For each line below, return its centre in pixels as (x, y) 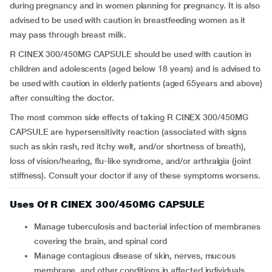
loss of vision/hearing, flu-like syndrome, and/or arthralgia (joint (131, 161)
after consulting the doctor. (63, 98)
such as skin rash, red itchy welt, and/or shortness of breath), (128, 146)
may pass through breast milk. (68, 35)
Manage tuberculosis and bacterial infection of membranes (38, 226)
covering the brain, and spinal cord (101, 241)
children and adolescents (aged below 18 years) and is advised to (135, 69)
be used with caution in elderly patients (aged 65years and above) (136, 83)
